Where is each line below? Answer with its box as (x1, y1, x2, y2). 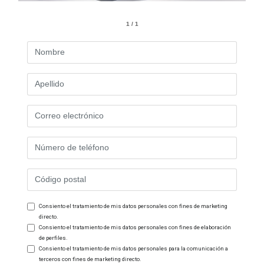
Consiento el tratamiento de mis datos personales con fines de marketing (39, 202, 227, 209)
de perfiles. (39, 234, 68, 241)
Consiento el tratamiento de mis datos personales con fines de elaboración (39, 223, 231, 230)
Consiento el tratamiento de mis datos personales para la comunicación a (39, 245, 228, 252)
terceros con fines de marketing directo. (39, 255, 141, 262)
